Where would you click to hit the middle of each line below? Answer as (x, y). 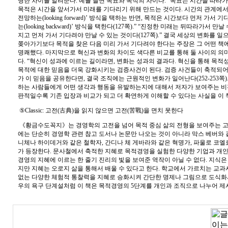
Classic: (35, 110)
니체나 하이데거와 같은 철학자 (60, 142)
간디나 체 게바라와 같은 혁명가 (148, 142)
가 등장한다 (34, 151)
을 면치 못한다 (163, 110)
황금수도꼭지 (44, 125)
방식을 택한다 (94, 26)
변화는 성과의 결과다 (146, 61)
